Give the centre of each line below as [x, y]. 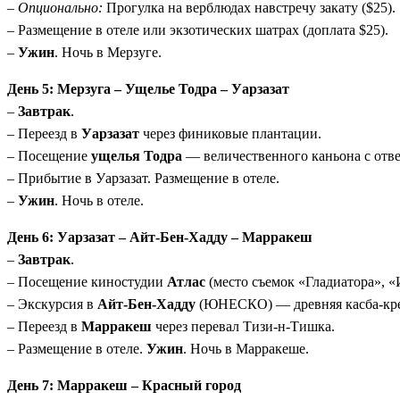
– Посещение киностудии [87, 282]
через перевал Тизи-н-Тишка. [243, 327]
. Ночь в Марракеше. [246, 349]
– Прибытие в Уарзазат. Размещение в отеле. [143, 179]
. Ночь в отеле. [99, 201]
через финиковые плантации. [230, 134]
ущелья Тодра [137, 156]
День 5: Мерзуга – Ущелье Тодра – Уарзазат [148, 89]
